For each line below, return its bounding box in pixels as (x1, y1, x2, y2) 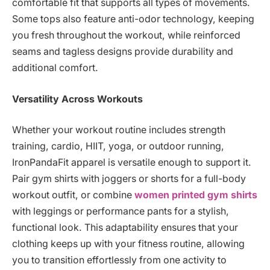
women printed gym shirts (134, 189, 257, 201)
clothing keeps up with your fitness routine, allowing (12, 238, 245, 250)
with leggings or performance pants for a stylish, (12, 206, 229, 218)
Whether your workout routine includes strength (12, 124, 225, 136)
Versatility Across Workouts (12, 93, 143, 105)
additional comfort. (12, 62, 98, 74)
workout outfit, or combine (12, 189, 134, 201)
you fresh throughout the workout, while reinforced (12, 30, 240, 42)
